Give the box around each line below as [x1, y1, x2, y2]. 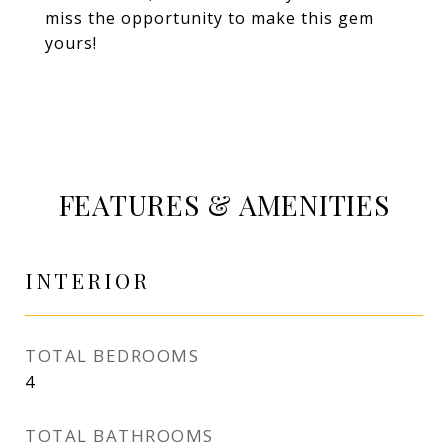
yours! [45, 32, 97, 54]
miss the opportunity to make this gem [45, 7, 374, 29]
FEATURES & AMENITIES [58, 186, 390, 223]
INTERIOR [25, 266, 150, 294]
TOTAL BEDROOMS [25, 344, 199, 367]
